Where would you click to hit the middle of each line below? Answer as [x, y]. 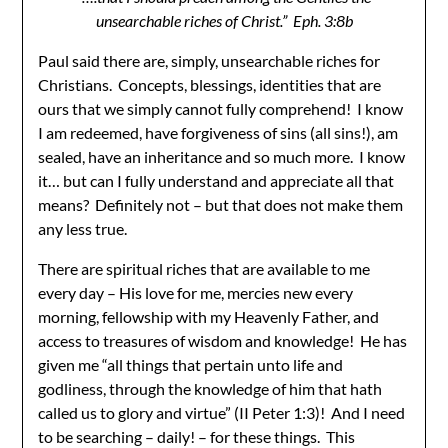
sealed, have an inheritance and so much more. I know [222, 156]
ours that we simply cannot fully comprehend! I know [221, 108]
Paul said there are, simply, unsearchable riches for [209, 60]
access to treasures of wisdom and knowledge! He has [223, 340]
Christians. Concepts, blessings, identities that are [210, 84]
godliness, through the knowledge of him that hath [210, 388]
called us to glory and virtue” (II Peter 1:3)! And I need [222, 412]
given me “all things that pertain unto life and [191, 364]
